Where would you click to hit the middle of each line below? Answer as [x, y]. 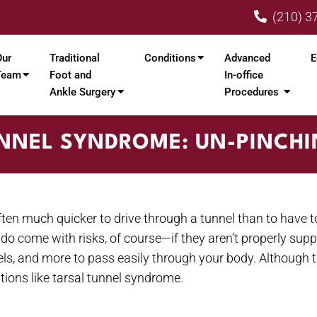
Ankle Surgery [82, 92]
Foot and [70, 75]
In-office [244, 75]
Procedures [252, 92]
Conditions [171, 58]
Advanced [248, 58]
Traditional [75, 58]
